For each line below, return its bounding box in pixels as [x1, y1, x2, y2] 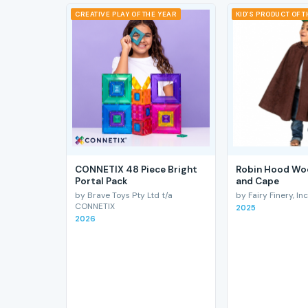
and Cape [235, 175, 279, 188]
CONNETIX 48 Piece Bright [75, 164, 197, 176]
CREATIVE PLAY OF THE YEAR [75, 9, 177, 19]
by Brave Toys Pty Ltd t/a [75, 189, 173, 201]
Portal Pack [75, 175, 127, 188]
